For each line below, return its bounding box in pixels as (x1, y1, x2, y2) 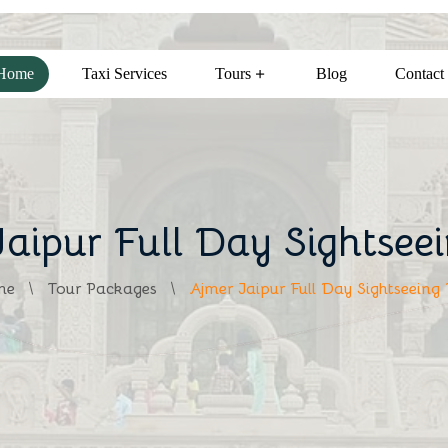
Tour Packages (46, 279, 157, 299)
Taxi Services (81, 65, 167, 82)
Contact (394, 65, 444, 82)
